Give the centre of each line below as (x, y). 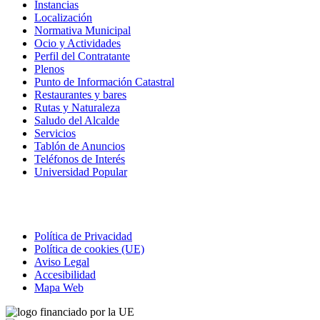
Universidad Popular (81, 171)
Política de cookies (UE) (89, 249)
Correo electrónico (187, 211)
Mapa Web (59, 287)
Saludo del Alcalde (77, 120)
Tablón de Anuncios (80, 146)
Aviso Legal (62, 261)
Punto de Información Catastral (104, 81)
